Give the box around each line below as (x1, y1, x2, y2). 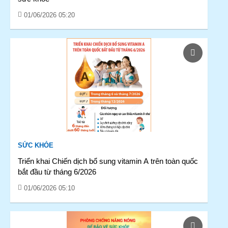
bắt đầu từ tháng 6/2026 (18, 167, 96, 176)
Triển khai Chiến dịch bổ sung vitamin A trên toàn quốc (18, 157, 198, 165)
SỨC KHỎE (18, 141, 53, 149)
